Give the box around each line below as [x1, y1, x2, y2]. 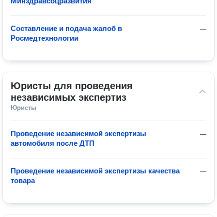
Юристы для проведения [11, 80, 133, 91]
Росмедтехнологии [11, 34, 78, 42]
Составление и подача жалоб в [11, 24, 122, 32]
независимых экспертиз [11, 92, 126, 103]
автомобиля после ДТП [11, 139, 94, 147]
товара [11, 176, 35, 185]
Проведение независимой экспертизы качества [11, 167, 180, 175]
